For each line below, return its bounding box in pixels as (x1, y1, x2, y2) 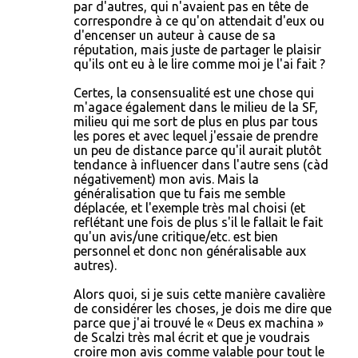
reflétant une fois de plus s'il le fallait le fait (74, 215, 323, 229)
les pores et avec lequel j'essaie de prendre (74, 129, 318, 143)
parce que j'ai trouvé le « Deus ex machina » (74, 316, 324, 330)
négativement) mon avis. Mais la (74, 172, 259, 186)
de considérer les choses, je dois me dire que (74, 301, 332, 316)
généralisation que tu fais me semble (74, 186, 285, 201)
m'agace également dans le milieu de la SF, (74, 100, 318, 114)
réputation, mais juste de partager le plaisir (74, 42, 321, 57)
